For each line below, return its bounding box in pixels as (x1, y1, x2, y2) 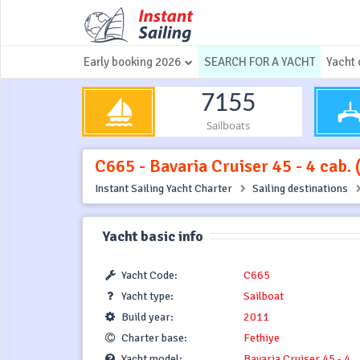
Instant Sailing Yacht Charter (95, 182, 232, 196)
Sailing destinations (252, 182, 348, 196)
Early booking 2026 (84, 55, 181, 69)
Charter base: (121, 330, 187, 345)
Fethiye (243, 330, 280, 345)
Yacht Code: (121, 268, 178, 282)
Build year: (121, 309, 174, 324)
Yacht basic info (103, 227, 203, 246)
